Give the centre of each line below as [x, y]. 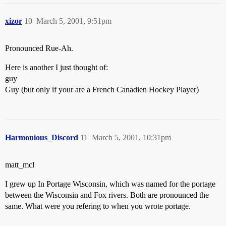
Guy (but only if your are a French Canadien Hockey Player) [102, 90]
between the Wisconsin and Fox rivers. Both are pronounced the [107, 195]
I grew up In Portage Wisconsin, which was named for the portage [110, 184]
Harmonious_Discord [42, 137]
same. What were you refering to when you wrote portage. [98, 206]
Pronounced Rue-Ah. [39, 48]
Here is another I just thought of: [56, 67]
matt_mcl [20, 165]
